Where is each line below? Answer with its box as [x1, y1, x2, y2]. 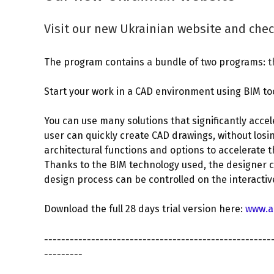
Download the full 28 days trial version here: [44, 203, 245, 215]
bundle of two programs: [155, 56, 268, 68]
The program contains [44, 56, 147, 68]
